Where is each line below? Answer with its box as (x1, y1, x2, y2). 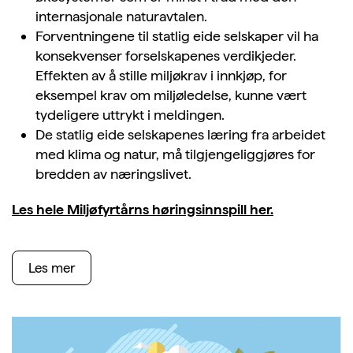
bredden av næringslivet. (35, 165, 191, 183)
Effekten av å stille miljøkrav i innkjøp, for (35, 67, 287, 84)
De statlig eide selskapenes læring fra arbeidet (35, 126, 325, 143)
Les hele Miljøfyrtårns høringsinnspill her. (12, 201, 273, 218)
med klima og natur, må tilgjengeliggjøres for (35, 146, 315, 163)
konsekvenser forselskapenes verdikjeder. (35, 47, 296, 65)
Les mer (28, 260, 75, 277)
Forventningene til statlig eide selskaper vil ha (35, 28, 318, 45)
